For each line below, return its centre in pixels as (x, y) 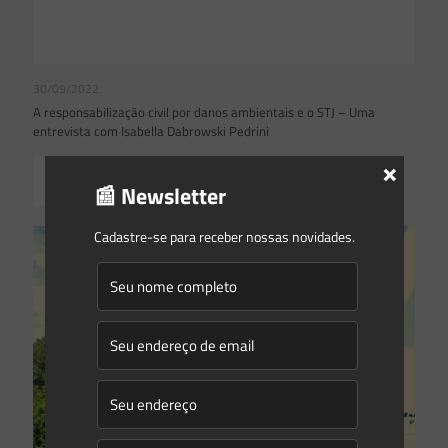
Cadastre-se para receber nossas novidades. (224, 236)
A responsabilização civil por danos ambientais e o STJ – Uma (204, 111)
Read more (103, 180)
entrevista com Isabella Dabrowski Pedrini (154, 130)
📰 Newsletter (159, 195)
